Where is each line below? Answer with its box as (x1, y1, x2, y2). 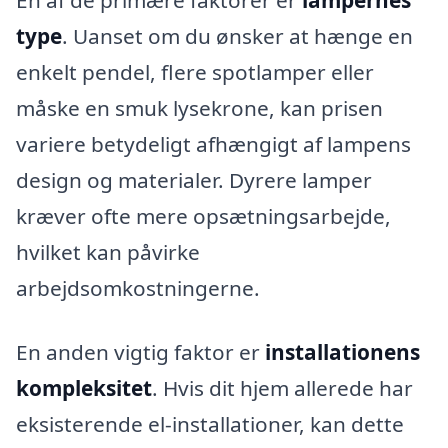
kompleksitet (16, 374, 152, 402)
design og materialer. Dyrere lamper (16, 166, 372, 195)
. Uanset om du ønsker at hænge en (62, 22, 413, 51)
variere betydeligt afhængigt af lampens (16, 130, 411, 159)
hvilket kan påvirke (16, 238, 200, 267)
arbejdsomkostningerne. (16, 274, 260, 303)
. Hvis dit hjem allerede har (152, 374, 413, 402)
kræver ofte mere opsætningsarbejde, (16, 202, 391, 231)
